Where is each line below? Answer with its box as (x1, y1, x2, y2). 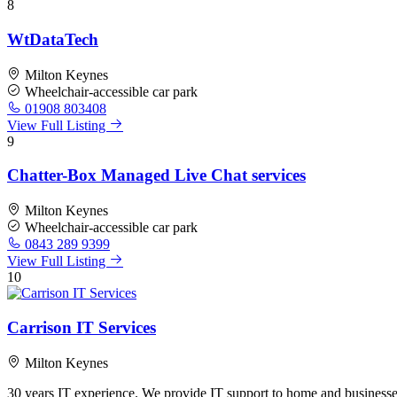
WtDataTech (7, 30, 98, 50)
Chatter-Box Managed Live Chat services (7, 166, 306, 185)
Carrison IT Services (7, 317, 156, 337)
